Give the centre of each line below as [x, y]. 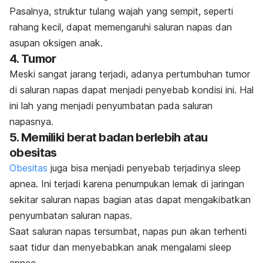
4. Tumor [34, 59]
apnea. [25, 184]
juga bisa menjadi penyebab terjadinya [133, 168]
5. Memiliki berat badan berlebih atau [109, 138]
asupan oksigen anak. [58, 43]
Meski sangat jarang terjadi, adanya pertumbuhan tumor [130, 74]
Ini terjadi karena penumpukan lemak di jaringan [143, 184]
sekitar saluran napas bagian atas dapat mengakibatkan [130, 200]
